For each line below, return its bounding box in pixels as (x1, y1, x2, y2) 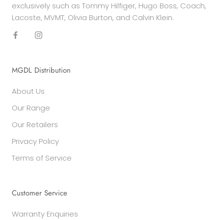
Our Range (12, 102, 50, 113)
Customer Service (12, 187, 67, 198)
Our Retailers (12, 119, 58, 130)
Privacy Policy (12, 136, 59, 146)
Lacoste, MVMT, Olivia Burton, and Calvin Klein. (12, 12, 174, 23)
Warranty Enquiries (12, 208, 78, 219)
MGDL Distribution (12, 64, 71, 76)
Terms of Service (12, 152, 72, 163)
